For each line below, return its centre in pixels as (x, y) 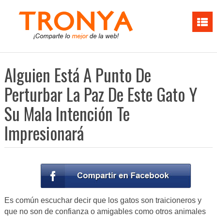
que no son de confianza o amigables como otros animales (105, 212)
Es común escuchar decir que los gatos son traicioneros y (103, 201)
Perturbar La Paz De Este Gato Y (101, 94)
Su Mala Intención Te (67, 113)
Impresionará (44, 133)
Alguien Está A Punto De (77, 75)
